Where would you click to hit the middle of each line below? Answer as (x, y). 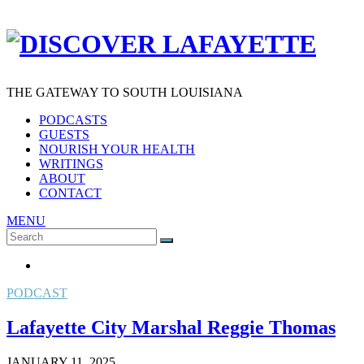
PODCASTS (73, 119)
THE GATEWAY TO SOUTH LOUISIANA (125, 92)
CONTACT (70, 193)
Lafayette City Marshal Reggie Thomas (171, 327)
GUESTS (64, 134)
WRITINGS (71, 163)
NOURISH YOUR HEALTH (117, 149)
